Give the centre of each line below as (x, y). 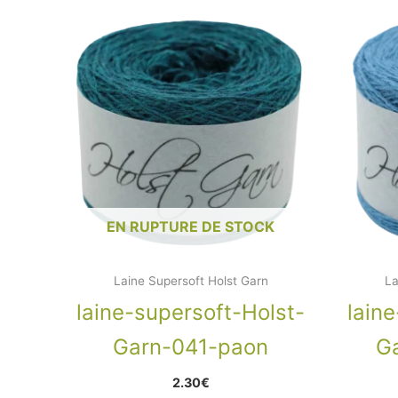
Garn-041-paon (191, 346)
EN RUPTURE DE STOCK (191, 226)
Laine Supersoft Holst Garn (191, 280)
